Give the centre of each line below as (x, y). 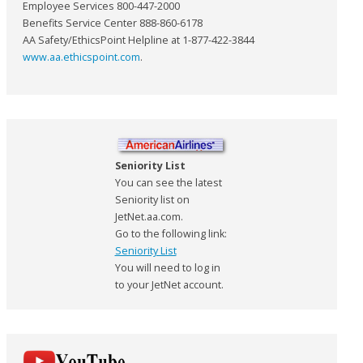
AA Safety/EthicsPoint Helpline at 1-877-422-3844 (139, 40)
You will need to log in (167, 267)
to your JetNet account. (169, 284)
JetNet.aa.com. (149, 216)
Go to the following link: (171, 233)
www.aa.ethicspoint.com (81, 57)
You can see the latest (168, 182)
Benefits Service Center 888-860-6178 (113, 23)
